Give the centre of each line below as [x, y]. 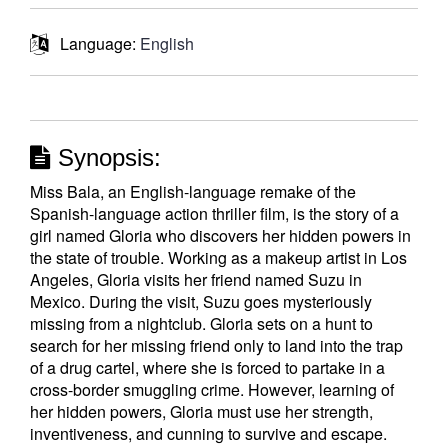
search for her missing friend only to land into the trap [216, 345]
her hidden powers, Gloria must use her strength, [201, 411]
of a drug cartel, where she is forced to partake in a [207, 367]
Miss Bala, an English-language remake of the [193, 191]
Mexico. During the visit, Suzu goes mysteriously [201, 301]
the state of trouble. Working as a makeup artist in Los [218, 257]
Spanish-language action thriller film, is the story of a [214, 213]
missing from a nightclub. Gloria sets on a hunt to [201, 323]
